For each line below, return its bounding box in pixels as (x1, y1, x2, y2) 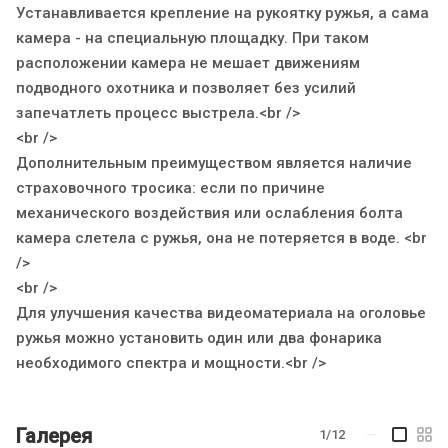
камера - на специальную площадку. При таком (16, 28, 369, 47)
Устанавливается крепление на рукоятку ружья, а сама (16, 3, 429, 22)
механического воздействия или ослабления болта (16, 203, 403, 222)
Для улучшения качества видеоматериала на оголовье (16, 303, 426, 322)
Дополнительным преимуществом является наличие (16, 153, 412, 172)
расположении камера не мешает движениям (16, 53, 360, 72)
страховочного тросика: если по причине (16, 178, 325, 197)
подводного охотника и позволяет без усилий (16, 78, 356, 97)
